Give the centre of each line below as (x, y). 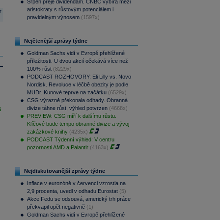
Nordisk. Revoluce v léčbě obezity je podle (77, 84)
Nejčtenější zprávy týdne (55, 41)
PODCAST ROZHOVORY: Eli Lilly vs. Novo (79, 77)
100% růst (39, 69)
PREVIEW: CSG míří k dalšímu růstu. (71, 116)
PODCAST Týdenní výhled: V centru (70, 139)
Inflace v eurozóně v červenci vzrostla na (76, 183)
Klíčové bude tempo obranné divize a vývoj (78, 124)
